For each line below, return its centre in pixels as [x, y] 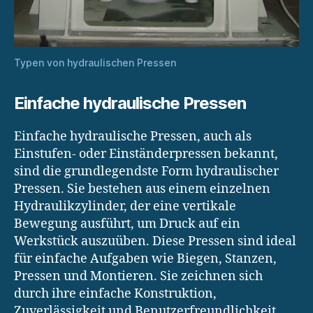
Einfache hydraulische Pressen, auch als [133, 136]
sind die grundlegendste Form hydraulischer [146, 171]
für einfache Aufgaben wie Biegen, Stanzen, [145, 259]
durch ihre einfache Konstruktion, [115, 293]
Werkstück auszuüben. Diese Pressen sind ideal [155, 241]
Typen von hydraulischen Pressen [95, 62]
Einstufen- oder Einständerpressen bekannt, [146, 154]
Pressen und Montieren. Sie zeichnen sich [138, 276]
